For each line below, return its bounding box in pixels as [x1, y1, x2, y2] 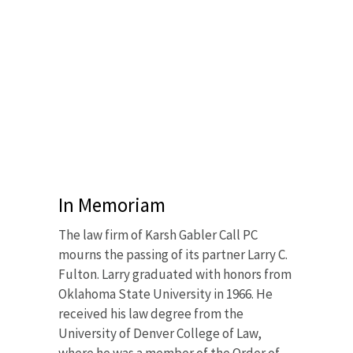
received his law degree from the [58, 304, 243, 322]
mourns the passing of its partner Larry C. [58, 245, 288, 263]
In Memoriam [58, 191, 165, 217]
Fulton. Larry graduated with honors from [58, 265, 292, 283]
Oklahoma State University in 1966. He [58, 284, 273, 303]
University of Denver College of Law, [58, 324, 262, 342]
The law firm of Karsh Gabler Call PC [58, 225, 258, 243]
